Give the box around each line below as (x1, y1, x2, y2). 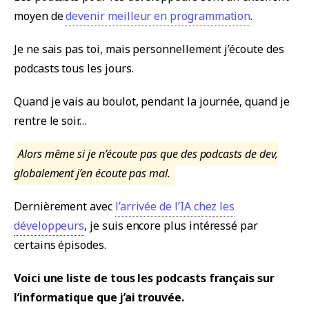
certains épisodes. (14, 237, 106, 253)
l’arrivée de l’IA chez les (114, 199, 235, 215)
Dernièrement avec (14, 199, 115, 215)
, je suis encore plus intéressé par (84, 218, 258, 234)
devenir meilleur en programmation (66, 8, 251, 24)
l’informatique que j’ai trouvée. (14, 290, 184, 306)
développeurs (14, 218, 85, 234)
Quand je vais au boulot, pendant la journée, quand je (14, 94, 290, 110)
